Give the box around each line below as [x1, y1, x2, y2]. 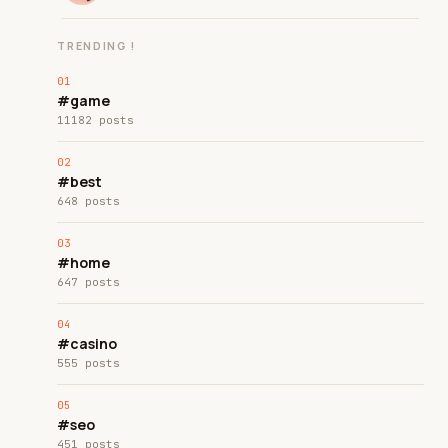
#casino [57, 334, 118, 353]
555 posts [57, 356, 121, 370]
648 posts [57, 194, 121, 208]
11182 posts [57, 113, 135, 127]
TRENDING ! [57, 39, 137, 53]
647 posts [57, 275, 121, 289]
